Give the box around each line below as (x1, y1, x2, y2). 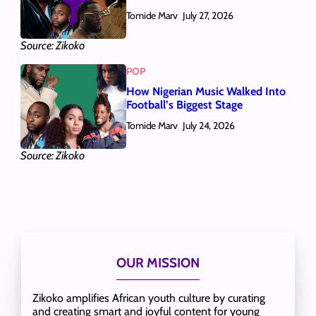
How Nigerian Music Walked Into (126, 85, 286, 99)
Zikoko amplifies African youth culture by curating (32, 291, 265, 305)
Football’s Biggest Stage (126, 98, 243, 112)
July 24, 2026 (183, 119, 235, 133)
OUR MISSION (116, 254, 200, 271)
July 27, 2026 (183, 9, 233, 23)
